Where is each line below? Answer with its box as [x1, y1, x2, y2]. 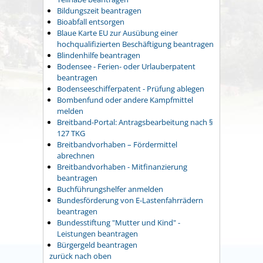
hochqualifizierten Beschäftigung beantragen [57, 38, 214, 49]
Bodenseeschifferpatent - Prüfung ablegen [57, 83, 204, 94]
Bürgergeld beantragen [57, 239, 137, 250]
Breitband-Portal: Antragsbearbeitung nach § [57, 116, 213, 127]
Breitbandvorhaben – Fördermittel [57, 139, 177, 150]
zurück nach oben [49, 250, 112, 261]
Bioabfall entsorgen [57, 16, 124, 27]
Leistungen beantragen [57, 228, 138, 239]
